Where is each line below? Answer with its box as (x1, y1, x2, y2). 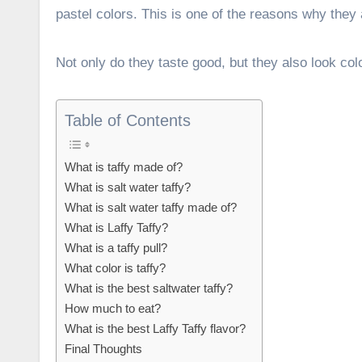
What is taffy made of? (65, 160, 183, 175)
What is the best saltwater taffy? (65, 281, 233, 296)
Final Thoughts (65, 342, 142, 356)
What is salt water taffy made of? (65, 200, 237, 215)
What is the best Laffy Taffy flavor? (65, 322, 246, 336)
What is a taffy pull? (65, 241, 167, 255)
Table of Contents (65, 112, 191, 130)
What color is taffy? (65, 261, 166, 276)
